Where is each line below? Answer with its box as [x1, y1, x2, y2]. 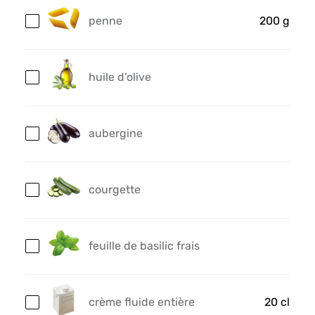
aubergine [88, 127, 143, 141]
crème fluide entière [88, 295, 195, 309]
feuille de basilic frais [88, 239, 200, 253]
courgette [88, 183, 141, 197]
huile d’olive [88, 70, 151, 84]
